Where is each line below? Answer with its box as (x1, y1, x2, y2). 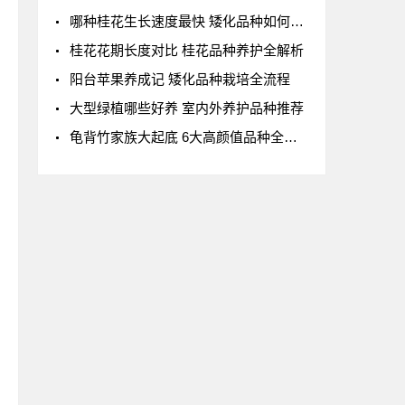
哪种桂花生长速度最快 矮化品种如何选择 (70, 13, 290, 29)
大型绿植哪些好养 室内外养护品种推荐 (70, 99, 304, 116)
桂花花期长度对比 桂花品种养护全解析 (70, 42, 304, 58)
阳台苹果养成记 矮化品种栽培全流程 (70, 71, 290, 87)
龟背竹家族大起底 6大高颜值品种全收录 (70, 128, 284, 145)
